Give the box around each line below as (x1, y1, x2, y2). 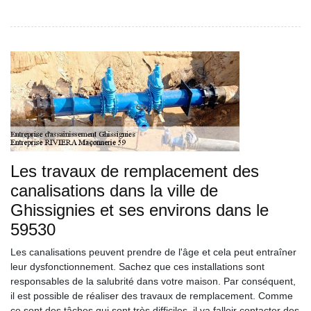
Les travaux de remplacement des (10, 162, 259, 180)
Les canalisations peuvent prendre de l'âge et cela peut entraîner (10, 246, 296, 258)
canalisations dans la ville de (10, 181, 218, 200)
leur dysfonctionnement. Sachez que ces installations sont (10, 261, 264, 272)
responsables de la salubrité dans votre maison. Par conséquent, (10, 276, 296, 287)
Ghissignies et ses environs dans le (10, 201, 269, 219)
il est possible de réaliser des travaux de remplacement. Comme (10, 290, 293, 301)
